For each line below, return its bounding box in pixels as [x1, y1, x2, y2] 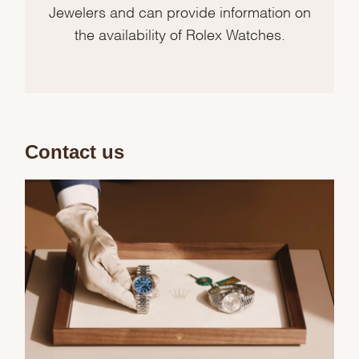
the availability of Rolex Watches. [74, 29, 285, 37]
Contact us [25, 140, 125, 163]
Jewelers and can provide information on [48, 6, 311, 14]
